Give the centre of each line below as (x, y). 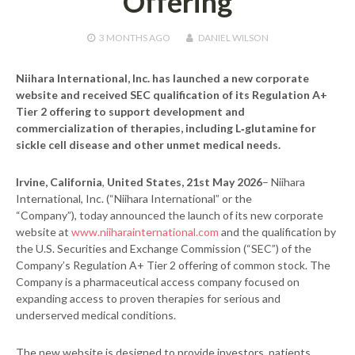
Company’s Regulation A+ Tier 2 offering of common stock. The (173, 265)
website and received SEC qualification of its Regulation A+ (172, 95)
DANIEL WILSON (233, 38)
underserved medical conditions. (96, 315)
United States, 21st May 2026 (185, 182)
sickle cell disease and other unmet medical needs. (148, 145)
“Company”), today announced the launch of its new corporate (170, 216)
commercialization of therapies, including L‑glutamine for (166, 128)
